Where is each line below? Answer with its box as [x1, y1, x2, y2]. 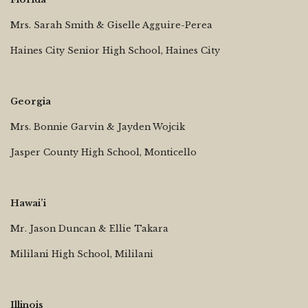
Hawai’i [10, 197, 46, 208]
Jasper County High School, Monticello [10, 146, 197, 157]
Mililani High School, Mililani [10, 248, 153, 259]
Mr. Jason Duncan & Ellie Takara [10, 223, 168, 234]
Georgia [10, 96, 51, 107]
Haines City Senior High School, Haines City [10, 45, 220, 56]
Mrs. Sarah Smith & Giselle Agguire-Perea [10, 19, 212, 30]
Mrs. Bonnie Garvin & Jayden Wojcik [10, 121, 185, 132]
